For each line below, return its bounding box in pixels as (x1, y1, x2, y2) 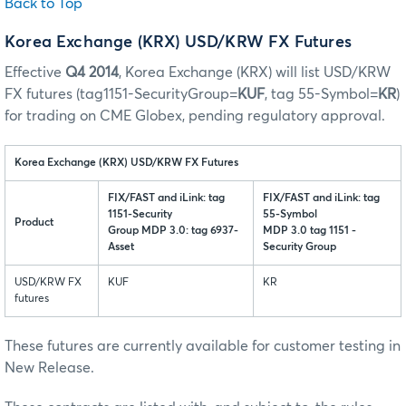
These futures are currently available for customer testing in (5, 338, 401, 353)
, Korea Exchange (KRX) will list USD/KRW (119, 64, 391, 80)
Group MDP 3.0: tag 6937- (108, 225, 238, 237)
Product (14, 217, 53, 228)
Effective (5, 64, 65, 80)
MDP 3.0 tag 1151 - (263, 225, 356, 237)
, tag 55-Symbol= (265, 86, 378, 101)
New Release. (5, 360, 94, 375)
